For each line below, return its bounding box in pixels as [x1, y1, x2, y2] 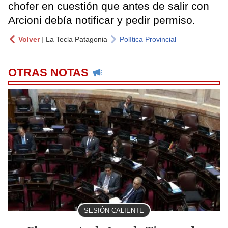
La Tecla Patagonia [46, 35, 107, 43]
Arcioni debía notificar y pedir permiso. [8, 14, 195, 26]
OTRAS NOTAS [8, 66, 89, 79]
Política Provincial [120, 35, 176, 43]
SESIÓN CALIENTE [84, 206, 144, 214]
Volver [18, 35, 40, 43]
